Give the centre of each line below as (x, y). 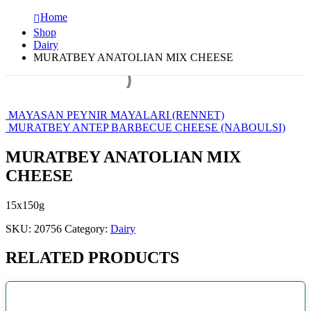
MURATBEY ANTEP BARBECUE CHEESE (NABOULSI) (147, 127)
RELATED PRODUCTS (92, 258)
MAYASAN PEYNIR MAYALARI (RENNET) (116, 115)
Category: (87, 228)
